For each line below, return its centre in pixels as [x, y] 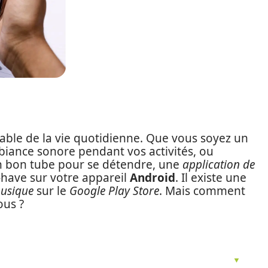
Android [153, 178]
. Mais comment [202, 191]
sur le [51, 191]
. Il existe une [211, 178]
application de [219, 165]
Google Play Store [114, 191]
